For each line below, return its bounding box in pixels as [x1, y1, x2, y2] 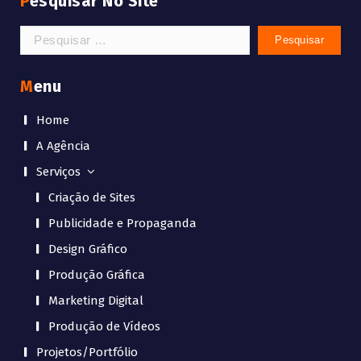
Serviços [36, 164, 81, 179]
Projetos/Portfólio [36, 344, 138, 359]
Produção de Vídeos [48, 318, 160, 334]
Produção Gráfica [48, 267, 145, 282]
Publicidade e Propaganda [48, 215, 197, 230]
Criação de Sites [48, 189, 135, 205]
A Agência [36, 138, 90, 153]
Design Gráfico [48, 241, 127, 256]
